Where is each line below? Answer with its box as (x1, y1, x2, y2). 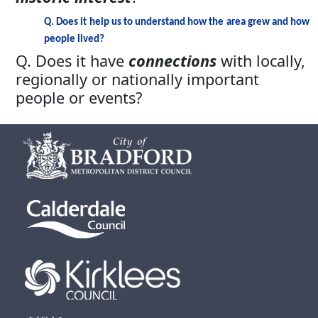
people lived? (44, 34, 104, 45)
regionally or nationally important (16, 69, 259, 89)
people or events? (16, 87, 146, 108)
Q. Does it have (16, 50, 128, 71)
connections (128, 50, 216, 71)
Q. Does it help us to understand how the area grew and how (44, 17, 309, 28)
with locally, (216, 50, 305, 71)
